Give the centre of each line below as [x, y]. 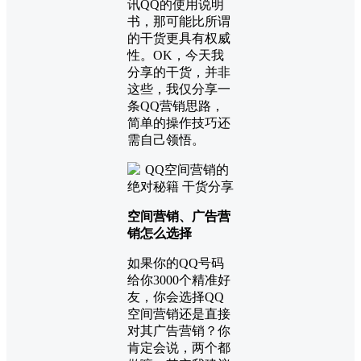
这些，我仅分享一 [179, 89]
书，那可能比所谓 [179, 21]
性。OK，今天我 [176, 55]
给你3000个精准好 [179, 280]
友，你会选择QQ [176, 297]
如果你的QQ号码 [176, 263]
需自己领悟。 [166, 139]
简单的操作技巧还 [179, 122]
